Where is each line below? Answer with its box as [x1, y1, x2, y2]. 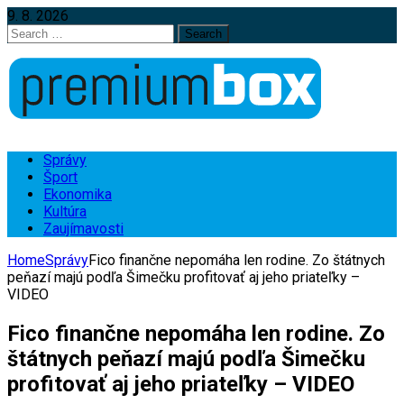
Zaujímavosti [43, 220, 124, 237]
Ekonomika [43, 186, 112, 203]
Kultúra [43, 203, 87, 220]
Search [6, 23, 50, 41]
